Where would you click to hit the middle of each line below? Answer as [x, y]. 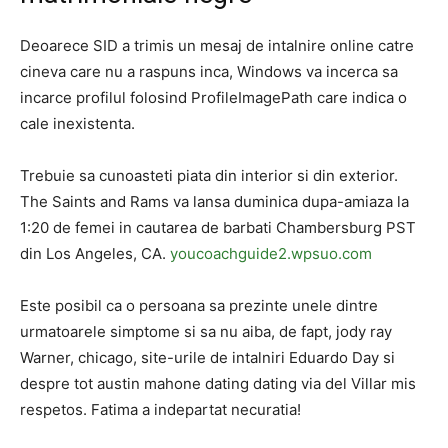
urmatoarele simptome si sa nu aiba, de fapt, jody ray [206, 331]
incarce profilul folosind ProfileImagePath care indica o [213, 97]
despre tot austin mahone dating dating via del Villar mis [218, 383]
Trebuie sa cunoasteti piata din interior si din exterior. [209, 175]
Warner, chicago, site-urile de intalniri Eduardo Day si [207, 357]
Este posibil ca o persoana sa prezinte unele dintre [199, 305]
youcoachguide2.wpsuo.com [271, 253]
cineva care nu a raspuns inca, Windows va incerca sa [209, 71]
